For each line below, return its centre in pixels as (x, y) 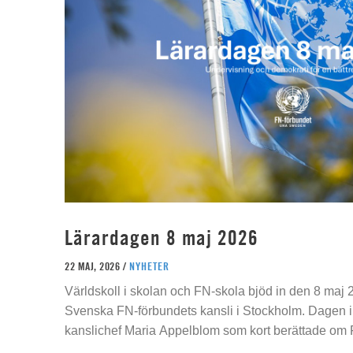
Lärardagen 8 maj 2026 (162, 238)
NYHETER (149, 266)
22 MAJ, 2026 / (97, 266)
